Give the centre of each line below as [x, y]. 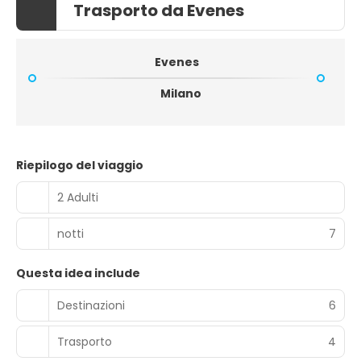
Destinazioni [91, 305]
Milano [180, 93]
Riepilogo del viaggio [80, 165]
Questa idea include [78, 273]
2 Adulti [78, 197]
